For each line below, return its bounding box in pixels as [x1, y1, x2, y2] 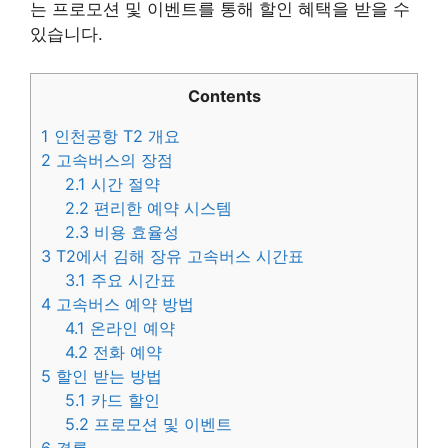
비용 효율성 [89, 221, 180, 242]
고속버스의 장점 [51, 149, 173, 170]
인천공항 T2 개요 [49, 125, 180, 146]
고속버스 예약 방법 [51, 293, 194, 314]
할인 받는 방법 [51, 365, 162, 386]
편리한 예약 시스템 [89, 197, 233, 218]
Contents [187, 85, 261, 106]
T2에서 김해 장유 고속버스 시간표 [51, 245, 304, 266]
